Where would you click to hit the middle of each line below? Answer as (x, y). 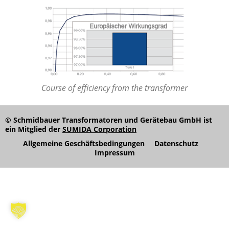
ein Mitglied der (34, 129)
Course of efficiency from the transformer (114, 88)
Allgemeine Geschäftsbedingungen (84, 144)
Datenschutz (176, 144)
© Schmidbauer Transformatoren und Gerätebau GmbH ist (109, 120)
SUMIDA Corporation (99, 129)
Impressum (114, 153)
